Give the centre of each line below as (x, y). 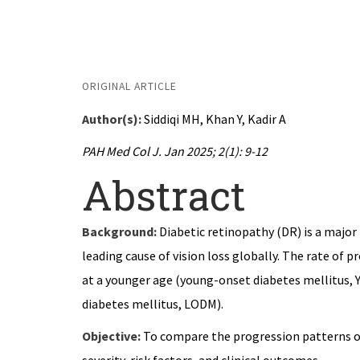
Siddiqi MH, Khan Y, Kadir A (214, 119)
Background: (119, 231)
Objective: (111, 336)
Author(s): (112, 119)
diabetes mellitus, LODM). (153, 304)
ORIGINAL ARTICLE (129, 86)
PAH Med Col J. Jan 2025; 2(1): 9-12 (175, 151)
